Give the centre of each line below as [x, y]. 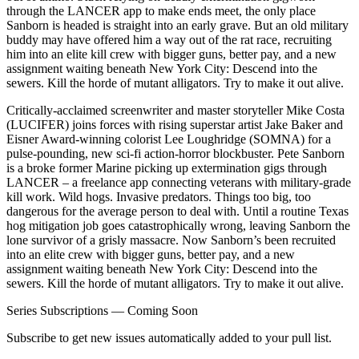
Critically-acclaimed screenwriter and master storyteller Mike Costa [175, 110]
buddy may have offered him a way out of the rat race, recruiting [169, 39]
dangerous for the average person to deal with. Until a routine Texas [177, 211]
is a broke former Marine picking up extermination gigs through [167, 167]
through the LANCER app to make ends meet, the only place [161, 10]
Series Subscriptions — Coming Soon [102, 310]
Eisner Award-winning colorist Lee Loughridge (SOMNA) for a [169, 139]
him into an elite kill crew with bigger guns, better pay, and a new [171, 54]
